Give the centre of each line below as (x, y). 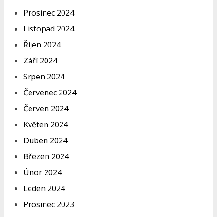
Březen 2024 (46, 156)
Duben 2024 (45, 140)
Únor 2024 (42, 172)
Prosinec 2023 (49, 204)
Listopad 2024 (49, 28)
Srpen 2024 (44, 76)
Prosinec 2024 (49, 12)
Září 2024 (40, 60)
